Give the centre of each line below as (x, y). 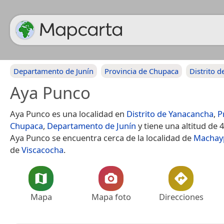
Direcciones (181, 197)
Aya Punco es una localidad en (68, 114)
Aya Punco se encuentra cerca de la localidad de (102, 138)
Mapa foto (111, 197)
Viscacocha (42, 150)
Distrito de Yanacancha (170, 114)
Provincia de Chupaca (141, 71)
